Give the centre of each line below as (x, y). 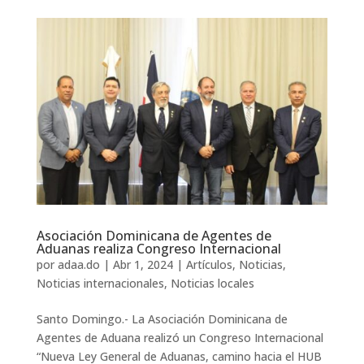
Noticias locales (212, 283)
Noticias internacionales (100, 283)
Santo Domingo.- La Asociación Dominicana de (162, 318)
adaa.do (78, 264)
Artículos (209, 264)
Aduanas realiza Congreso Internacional (158, 248)
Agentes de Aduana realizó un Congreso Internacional (180, 337)
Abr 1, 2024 (143, 264)
